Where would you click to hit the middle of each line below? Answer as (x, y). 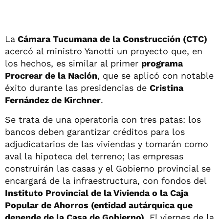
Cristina (166, 88)
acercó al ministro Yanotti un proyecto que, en (104, 51)
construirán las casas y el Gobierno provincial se (108, 168)
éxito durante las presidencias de (77, 88)
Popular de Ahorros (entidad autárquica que (99, 205)
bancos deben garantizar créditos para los (95, 131)
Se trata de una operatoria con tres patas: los (103, 119)
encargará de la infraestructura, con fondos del (106, 180)
